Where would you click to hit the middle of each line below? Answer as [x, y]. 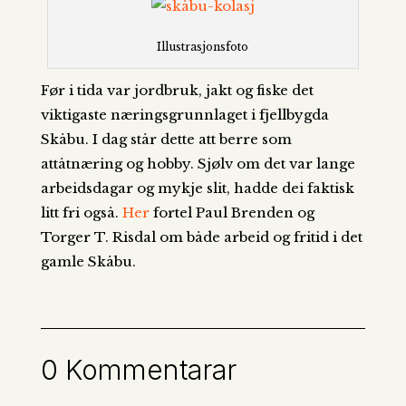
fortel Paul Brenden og [233, 213]
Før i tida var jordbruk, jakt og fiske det [177, 91]
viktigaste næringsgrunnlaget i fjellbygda [184, 115]
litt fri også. [81, 213]
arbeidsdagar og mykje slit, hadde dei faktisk [197, 188]
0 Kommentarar [138, 370]
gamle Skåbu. [88, 262]
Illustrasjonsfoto [203, 47]
